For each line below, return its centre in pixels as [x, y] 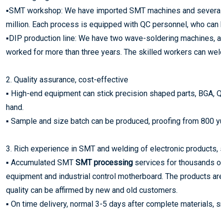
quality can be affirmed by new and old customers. [92, 190]
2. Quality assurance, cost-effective [67, 80]
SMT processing [104, 163]
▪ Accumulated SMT [41, 163]
